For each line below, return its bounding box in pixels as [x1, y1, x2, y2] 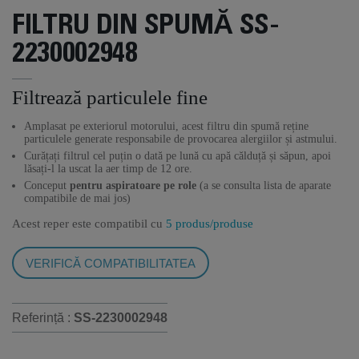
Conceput [24, 179, 70, 192]
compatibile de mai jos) [24, 192, 131, 204]
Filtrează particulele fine [12, 87, 208, 108]
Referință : [12, 311, 74, 325]
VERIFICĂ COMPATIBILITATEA [26, 256, 196, 270]
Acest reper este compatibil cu [12, 217, 166, 230]
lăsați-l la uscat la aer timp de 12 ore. [24, 163, 192, 175]
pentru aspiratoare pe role [70, 179, 196, 192]
